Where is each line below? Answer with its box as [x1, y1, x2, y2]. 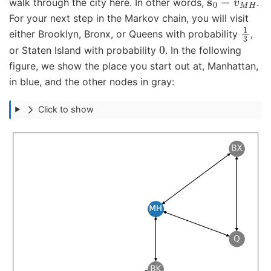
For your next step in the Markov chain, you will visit [9, 11, 249, 24]
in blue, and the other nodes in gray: [9, 76, 174, 88]
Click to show [38, 104, 94, 115]
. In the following [165, 44, 241, 57]
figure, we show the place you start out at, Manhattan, [9, 60, 258, 73]
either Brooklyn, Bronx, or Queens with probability [9, 27, 241, 40]
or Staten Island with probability [9, 44, 159, 57]
